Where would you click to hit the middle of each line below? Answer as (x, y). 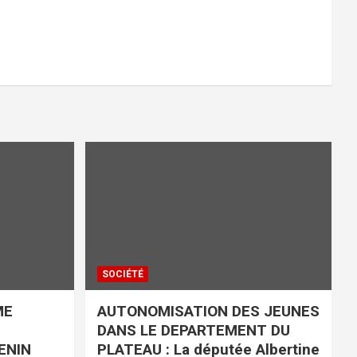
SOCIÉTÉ (122, 274)
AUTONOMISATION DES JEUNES (208, 311)
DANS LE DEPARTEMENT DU (193, 330)
